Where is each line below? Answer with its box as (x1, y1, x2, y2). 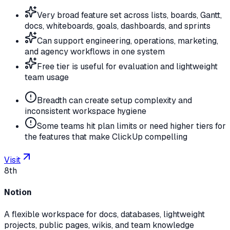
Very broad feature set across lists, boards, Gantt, (37, 10, 222, 21)
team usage (25, 72, 69, 83)
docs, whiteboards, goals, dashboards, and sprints (25, 21, 210, 32)
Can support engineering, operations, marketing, (37, 35, 218, 47)
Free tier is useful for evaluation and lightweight (37, 61, 218, 72)
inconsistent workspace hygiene (25, 106, 146, 117)
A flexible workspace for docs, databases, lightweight (4, 208, 205, 220)
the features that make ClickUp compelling (25, 131, 187, 143)
